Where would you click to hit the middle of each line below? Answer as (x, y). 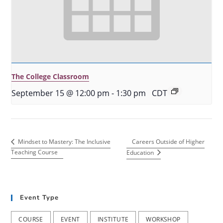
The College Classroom (51, 77)
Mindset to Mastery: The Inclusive (64, 142)
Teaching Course (35, 152)
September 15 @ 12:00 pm (61, 93)
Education (141, 152)
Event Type (40, 198)
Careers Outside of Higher (168, 141)
